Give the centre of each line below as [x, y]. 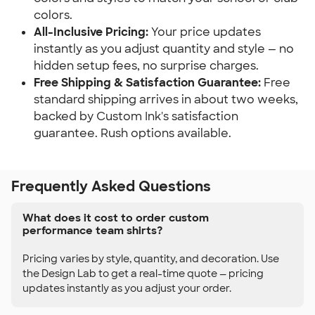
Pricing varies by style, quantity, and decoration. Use [151, 258]
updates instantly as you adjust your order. [127, 288]
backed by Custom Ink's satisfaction [136, 116]
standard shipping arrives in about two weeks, [166, 99]
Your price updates [205, 32]
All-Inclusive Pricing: [91, 32]
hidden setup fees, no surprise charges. [146, 66]
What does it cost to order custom [116, 218]
